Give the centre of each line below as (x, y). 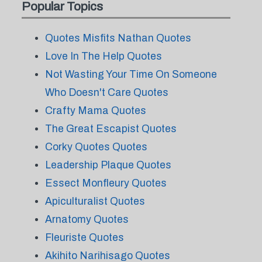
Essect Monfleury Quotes (106, 183)
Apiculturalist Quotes (95, 201)
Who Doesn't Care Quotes (106, 92)
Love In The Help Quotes (103, 56)
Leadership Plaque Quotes (108, 165)
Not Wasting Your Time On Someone (131, 74)
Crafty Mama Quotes (95, 111)
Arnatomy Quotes (87, 219)
